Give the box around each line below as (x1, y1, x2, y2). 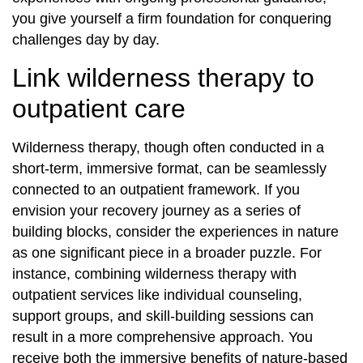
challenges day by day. (12, 32, 160, 49)
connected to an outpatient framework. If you (12, 181, 300, 198)
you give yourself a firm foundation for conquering (12, 11, 331, 28)
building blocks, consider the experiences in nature (12, 223, 339, 240)
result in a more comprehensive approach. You (12, 328, 313, 345)
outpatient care (12, 93, 186, 123)
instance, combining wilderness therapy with (12, 265, 297, 282)
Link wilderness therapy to (12, 62, 314, 92)
